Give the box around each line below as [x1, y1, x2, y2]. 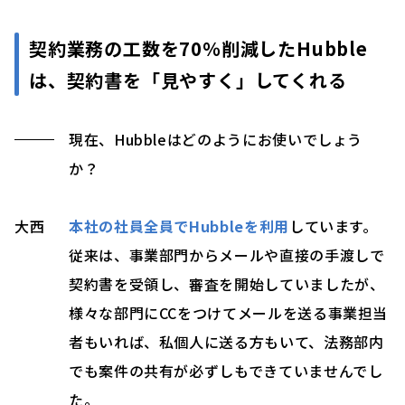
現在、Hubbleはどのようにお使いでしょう [69, 128, 363, 151]
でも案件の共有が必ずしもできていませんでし [69, 360, 383, 382]
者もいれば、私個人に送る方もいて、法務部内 [69, 331, 384, 353]
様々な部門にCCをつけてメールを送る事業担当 [69, 302, 389, 325]
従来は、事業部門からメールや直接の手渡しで [69, 244, 385, 267]
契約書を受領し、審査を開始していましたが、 [69, 273, 385, 296]
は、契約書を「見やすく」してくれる [29, 67, 347, 94]
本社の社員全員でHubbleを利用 [69, 215, 289, 238]
